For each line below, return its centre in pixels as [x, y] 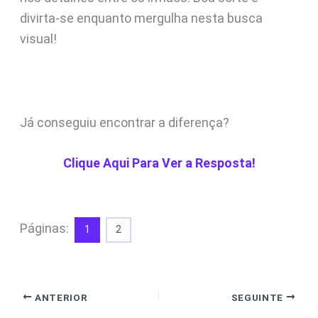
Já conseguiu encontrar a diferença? [124, 122]
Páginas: [45, 229]
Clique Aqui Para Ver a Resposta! [159, 163]
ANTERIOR [60, 297]
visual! [38, 38]
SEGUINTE [258, 297]
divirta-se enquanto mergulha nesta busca [141, 18]
